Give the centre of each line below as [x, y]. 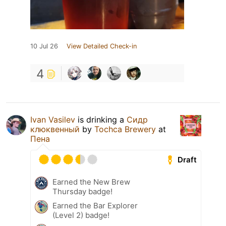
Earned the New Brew [91, 182]
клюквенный [55, 129]
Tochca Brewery [125, 129]
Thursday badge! [82, 192]
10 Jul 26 [44, 46]
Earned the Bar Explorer [95, 206]
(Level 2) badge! [81, 215]
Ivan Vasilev [53, 120]
